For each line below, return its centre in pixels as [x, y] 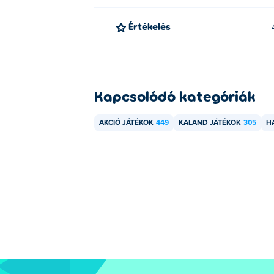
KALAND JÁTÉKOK [210, 123]
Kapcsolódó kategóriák [175, 96]
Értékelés [152, 26]
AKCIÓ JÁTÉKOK [126, 123]
